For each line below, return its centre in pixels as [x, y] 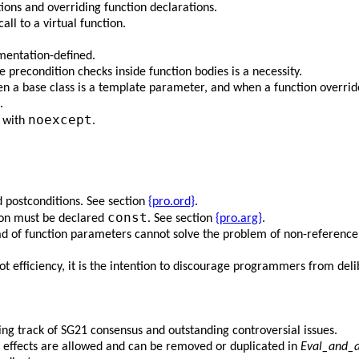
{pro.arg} [239, 218]
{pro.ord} [171, 202]
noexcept [60, 120]
